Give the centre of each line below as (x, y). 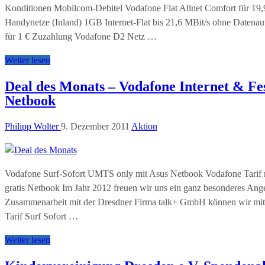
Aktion (144, 127)
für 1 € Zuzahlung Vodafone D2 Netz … (81, 37)
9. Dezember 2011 (95, 127)
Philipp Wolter (33, 127)
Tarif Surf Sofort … (41, 216)
